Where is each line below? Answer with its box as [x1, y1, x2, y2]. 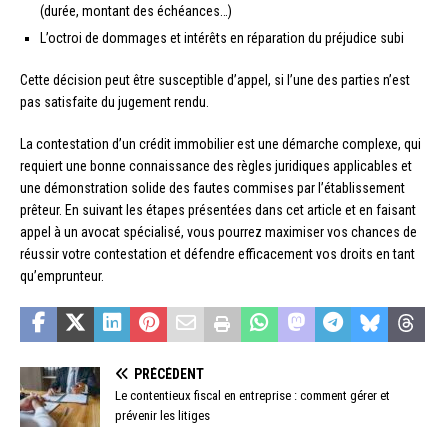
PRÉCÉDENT [134, 365, 204, 382]
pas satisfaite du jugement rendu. [20, 93, 209, 110]
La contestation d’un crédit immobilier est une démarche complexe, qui [20, 135, 421, 152]
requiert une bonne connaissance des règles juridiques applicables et [20, 157, 412, 174]
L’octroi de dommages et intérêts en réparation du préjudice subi [40, 29, 404, 46]
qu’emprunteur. [20, 267, 104, 284]
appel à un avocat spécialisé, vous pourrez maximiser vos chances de [20, 223, 417, 240]
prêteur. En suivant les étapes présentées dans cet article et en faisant [20, 201, 416, 218]
